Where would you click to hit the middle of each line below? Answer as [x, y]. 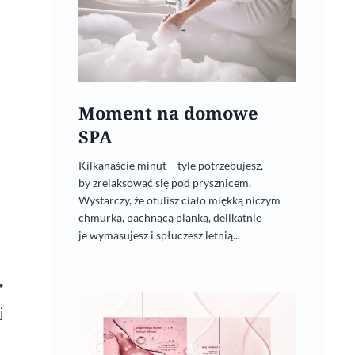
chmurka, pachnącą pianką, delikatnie [170, 217]
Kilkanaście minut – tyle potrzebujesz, [170, 165]
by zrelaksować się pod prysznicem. [164, 182]
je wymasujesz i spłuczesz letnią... [159, 235]
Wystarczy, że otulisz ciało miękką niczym [179, 200]
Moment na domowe [168, 113]
